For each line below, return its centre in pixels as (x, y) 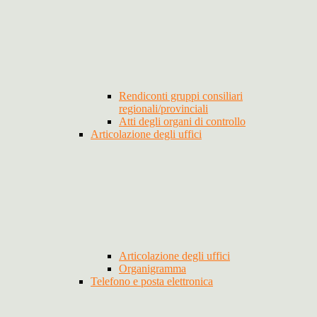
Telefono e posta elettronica (152, 282)
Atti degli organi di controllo (182, 122)
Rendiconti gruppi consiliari (181, 96)
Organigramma (152, 269)
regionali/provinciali (163, 109)
